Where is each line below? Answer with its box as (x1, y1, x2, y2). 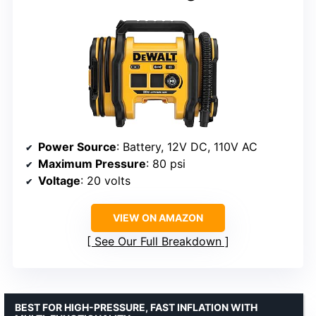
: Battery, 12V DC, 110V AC (116, 139, 257, 154)
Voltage (38, 173, 80, 188)
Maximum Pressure (38, 156, 146, 171)
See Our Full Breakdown (95, 233, 221, 248)
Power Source (38, 139, 116, 154)
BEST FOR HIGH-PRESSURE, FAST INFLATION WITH (15, 300, 257, 313)
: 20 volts (80, 173, 130, 188)
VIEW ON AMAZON (113, 211, 203, 224)
